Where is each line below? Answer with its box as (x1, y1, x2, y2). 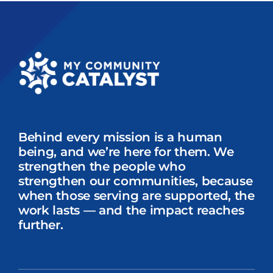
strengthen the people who (18, 159, 186, 174)
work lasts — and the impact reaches (18, 203, 244, 218)
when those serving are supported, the (18, 188, 255, 204)
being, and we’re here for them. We (18, 144, 234, 160)
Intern (29, 9, 55, 19)
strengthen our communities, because (18, 174, 253, 189)
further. (18, 218, 63, 233)
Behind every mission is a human (18, 130, 222, 145)
